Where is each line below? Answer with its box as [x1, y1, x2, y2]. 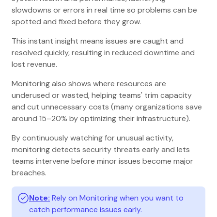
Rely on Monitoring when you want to [52, 193, 184, 203]
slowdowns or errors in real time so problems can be [12, 5, 197, 15]
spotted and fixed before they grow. [12, 16, 141, 27]
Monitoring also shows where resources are [12, 78, 166, 89]
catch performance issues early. [29, 204, 142, 215]
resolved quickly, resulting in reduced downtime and [12, 47, 195, 58]
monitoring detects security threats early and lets [12, 144, 190, 155]
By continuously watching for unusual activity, [12, 133, 173, 143]
